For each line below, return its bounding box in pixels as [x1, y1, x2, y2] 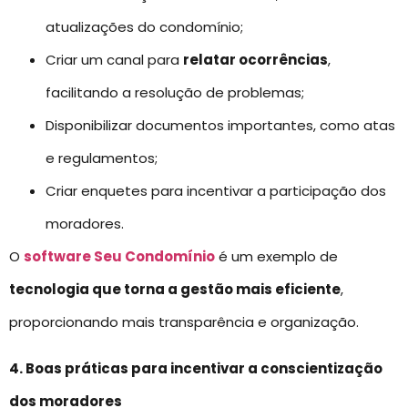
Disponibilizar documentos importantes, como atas [46, 116, 395, 136]
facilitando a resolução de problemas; [46, 83, 304, 103]
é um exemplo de [215, 247, 338, 267]
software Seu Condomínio [24, 247, 215, 267]
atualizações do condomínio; [46, 17, 243, 37]
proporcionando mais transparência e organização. [9, 312, 359, 332]
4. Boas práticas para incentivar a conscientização [9, 358, 382, 378]
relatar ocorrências [183, 50, 328, 70]
